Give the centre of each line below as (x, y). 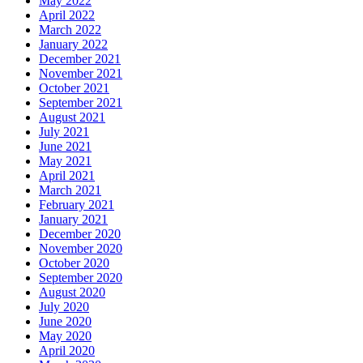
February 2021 (77, 205)
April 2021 (67, 176)
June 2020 (65, 322)
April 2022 (67, 15)
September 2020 (81, 278)
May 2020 (65, 336)
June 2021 (65, 147)
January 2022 (73, 45)
